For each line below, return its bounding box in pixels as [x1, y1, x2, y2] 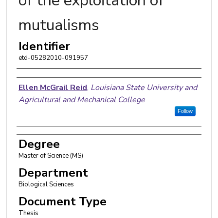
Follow [177, 108, 193, 114]
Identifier [18, 38, 70, 54]
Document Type [18, 193, 107, 209]
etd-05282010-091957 [18, 53, 88, 62]
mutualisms [18, 14, 99, 36]
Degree [18, 136, 60, 152]
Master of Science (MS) [18, 151, 83, 160]
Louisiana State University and [90, 82, 197, 93]
